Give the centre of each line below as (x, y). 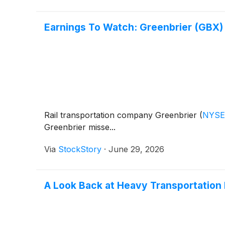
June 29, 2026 (136, 149)
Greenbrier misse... (80, 127)
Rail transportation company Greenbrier (122, 115)
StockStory (80, 149)
